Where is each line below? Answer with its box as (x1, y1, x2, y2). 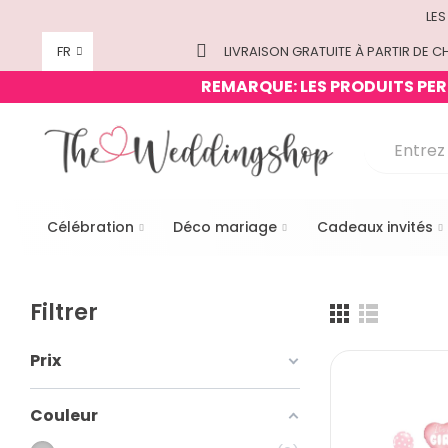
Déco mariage (173, 217, 278, 238)
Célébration (46, 217, 134, 238)
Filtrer (30, 296, 98, 328)
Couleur (30, 404, 98, 427)
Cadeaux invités (316, 217, 433, 238)
